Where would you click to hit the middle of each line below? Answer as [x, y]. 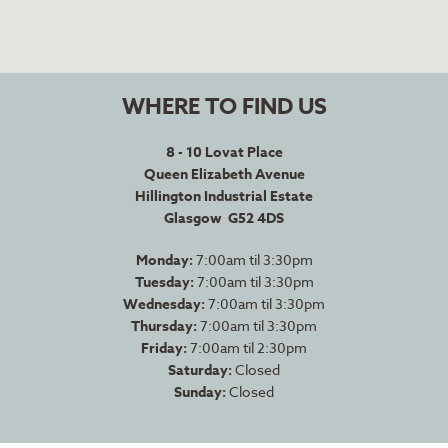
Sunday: [200, 392]
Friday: [164, 348]
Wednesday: [164, 304]
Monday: [164, 260]
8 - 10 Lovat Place [224, 152]
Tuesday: [164, 282]
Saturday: [200, 370]
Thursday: [164, 326]
